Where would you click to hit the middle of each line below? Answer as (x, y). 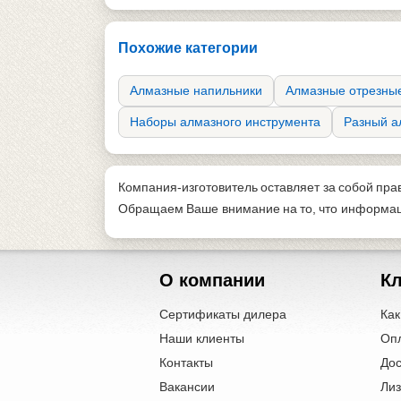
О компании (213, 280)
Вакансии (188, 386)
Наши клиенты (202, 338)
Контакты (187, 362)
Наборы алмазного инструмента (225, 121)
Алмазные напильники (196, 90)
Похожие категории (188, 47)
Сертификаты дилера (223, 314)
